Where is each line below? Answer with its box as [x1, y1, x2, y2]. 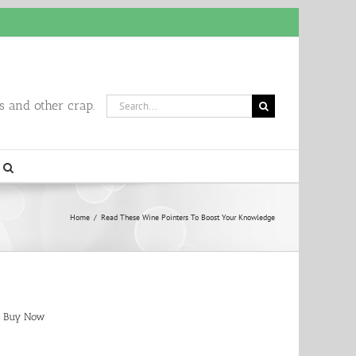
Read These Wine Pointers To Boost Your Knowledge [101, 212, 275, 222]
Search [106, 94, 135, 108]
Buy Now [3, 311, 45, 323]
